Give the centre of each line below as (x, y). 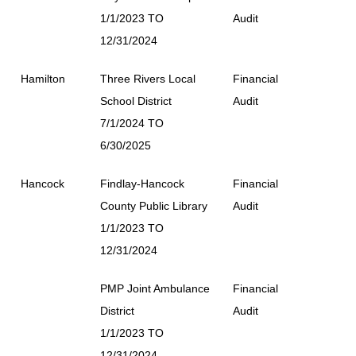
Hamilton (43, 79)
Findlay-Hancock (142, 184)
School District (136, 101)
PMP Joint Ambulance (155, 288)
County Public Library (154, 206)
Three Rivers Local (148, 79)
